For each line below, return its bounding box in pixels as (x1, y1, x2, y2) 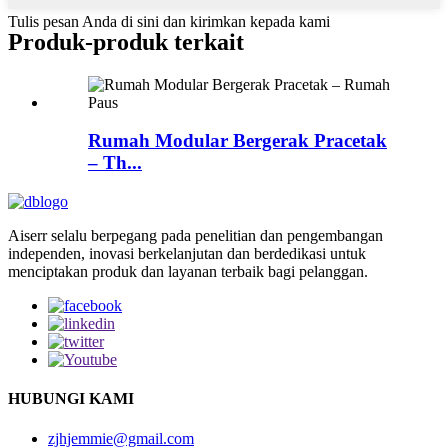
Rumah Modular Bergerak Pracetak (88, 130, 387, 152)
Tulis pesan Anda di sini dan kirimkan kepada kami (8, 12, 330, 30)
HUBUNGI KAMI (8, 390, 134, 408)
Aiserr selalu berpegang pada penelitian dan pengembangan (8, 227, 383, 245)
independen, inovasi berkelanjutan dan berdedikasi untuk (8, 245, 366, 263)
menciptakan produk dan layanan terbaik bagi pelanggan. (8, 263, 368, 281)
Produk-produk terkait (8, 28, 244, 55)
